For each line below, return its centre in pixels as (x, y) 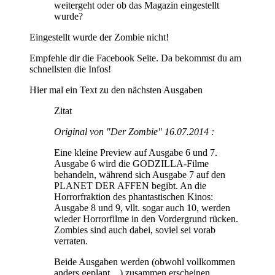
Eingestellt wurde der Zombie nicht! (99, 37)
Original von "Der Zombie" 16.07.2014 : (134, 131)
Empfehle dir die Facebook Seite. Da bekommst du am (135, 58)
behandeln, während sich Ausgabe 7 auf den (140, 174)
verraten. (71, 241)
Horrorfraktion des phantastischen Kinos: (134, 196)
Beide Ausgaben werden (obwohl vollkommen (145, 261)
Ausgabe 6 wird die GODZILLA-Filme (131, 163)
